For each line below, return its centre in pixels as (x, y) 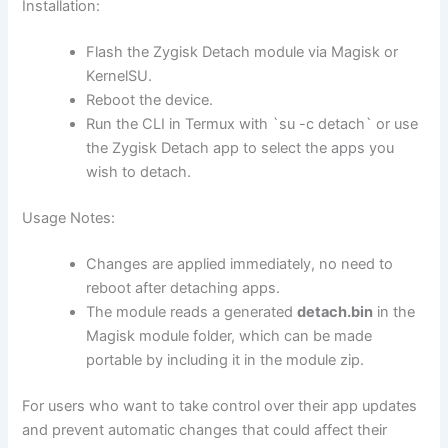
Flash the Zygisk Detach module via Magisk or (242, 51)
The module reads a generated (192, 311)
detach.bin (335, 311)
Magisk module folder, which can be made (229, 335)
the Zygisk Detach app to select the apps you (240, 147)
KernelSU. (119, 75)
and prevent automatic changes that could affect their (205, 429)
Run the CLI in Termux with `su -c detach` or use (252, 123)
